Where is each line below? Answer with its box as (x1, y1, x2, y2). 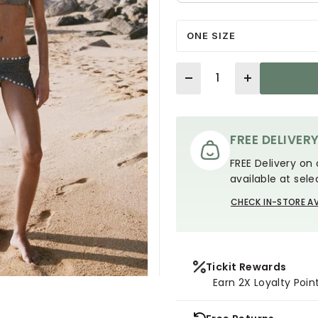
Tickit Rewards (206, 259, 287, 274)
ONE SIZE (187, 29, 236, 41)
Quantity (175, 62, 219, 77)
